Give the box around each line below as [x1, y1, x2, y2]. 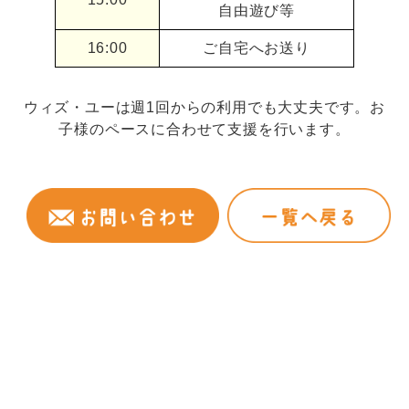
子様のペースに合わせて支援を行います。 [58, 121, 351, 138]
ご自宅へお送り [203, 40, 310, 57]
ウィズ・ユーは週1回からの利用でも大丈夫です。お [23, 100, 386, 116]
